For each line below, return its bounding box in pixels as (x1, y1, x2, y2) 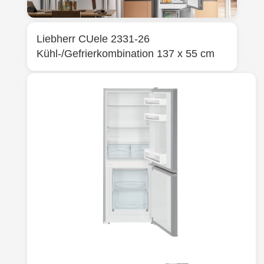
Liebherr (37, 33, 75, 45)
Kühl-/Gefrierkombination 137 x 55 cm (37, 48, 214, 60)
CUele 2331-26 (78, 33, 150, 45)
